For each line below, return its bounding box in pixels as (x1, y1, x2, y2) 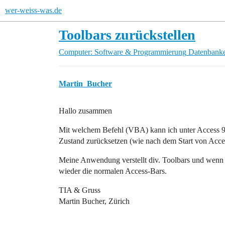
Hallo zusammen (59, 106, 112, 115)
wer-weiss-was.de (5, 6, 62, 15)
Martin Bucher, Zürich (59, 197, 130, 205)
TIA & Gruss (59, 186, 100, 194)
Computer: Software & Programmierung (59, 48, 186, 56)
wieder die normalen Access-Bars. (59, 167, 167, 175)
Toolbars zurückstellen (59, 27, 195, 43)
